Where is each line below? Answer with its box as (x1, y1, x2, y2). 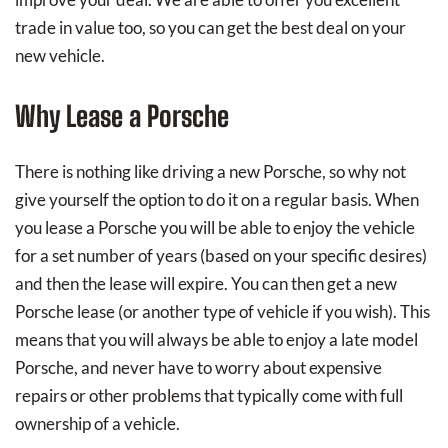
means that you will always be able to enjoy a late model (15, 329, 418, 351)
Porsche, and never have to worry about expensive (15, 357, 382, 379)
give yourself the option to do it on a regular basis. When (15, 189, 419, 211)
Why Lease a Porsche (15, 99, 229, 134)
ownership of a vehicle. (15, 413, 180, 435)
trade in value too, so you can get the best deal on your (15, 17, 406, 39)
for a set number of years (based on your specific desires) (15, 245, 427, 267)
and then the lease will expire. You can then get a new (15, 273, 397, 295)
